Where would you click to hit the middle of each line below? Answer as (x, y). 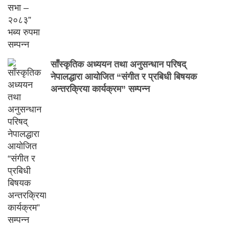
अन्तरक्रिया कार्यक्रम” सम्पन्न (100, 89)
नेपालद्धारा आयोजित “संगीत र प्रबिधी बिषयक (123, 76)
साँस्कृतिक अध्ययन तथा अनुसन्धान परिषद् (118, 64)
